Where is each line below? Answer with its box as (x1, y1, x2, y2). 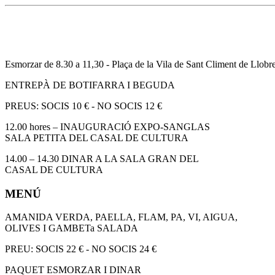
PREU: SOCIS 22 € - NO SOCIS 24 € (5, 244, 157, 255)
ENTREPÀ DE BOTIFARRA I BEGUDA (5, 79, 175, 90)
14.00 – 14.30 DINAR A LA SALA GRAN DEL (5, 153, 199, 164)
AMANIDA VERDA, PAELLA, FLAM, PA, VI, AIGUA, (5, 212, 238, 223)
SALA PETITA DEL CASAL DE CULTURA (5, 132, 188, 143)
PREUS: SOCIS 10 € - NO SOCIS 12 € (5, 100, 162, 111)
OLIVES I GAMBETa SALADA (5, 223, 138, 234)
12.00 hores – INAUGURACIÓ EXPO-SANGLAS (5, 121, 210, 132)
